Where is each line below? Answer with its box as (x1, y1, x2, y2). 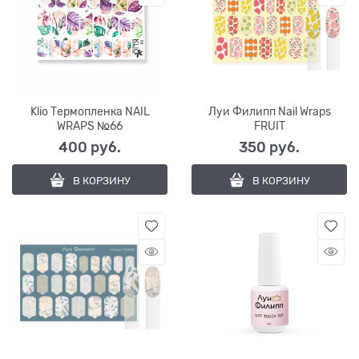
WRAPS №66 (57, 119, 123, 132)
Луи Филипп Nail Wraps (208, 104, 331, 118)
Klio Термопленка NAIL (30, 104, 150, 118)
